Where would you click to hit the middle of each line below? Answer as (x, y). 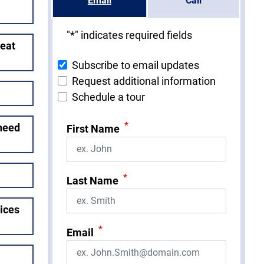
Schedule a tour (108, 97)
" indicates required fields (133, 35)
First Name (93, 128)
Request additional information (144, 81)
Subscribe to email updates (136, 65)
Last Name (93, 180)
